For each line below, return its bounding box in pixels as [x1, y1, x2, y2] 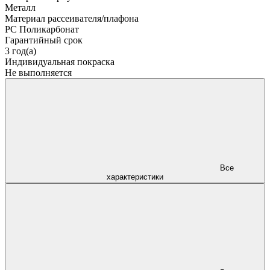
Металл [5, 2, 36, 13]
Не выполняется [5, 67, 72, 78]
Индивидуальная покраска [5, 56, 115, 67]
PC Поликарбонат [5, 24, 79, 34]
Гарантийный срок [5, 34, 83, 45]
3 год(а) [5, 45, 36, 56]
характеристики [107, 172, 163, 181]
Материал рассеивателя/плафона [5, 13, 139, 24]
